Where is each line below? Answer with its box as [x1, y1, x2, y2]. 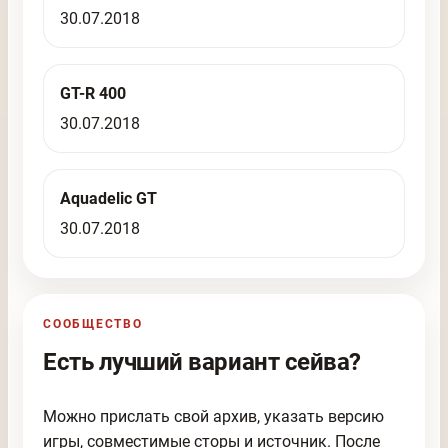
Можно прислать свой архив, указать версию [43, 406, 385, 426]
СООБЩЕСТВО [43, 315, 143, 331]
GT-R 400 [60, 83, 127, 103]
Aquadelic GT [60, 188, 158, 208]
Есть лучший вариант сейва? [43, 347, 361, 376]
